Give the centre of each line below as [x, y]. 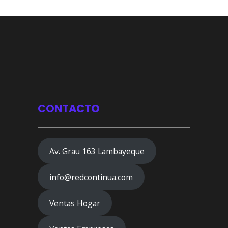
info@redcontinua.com [91, 177]
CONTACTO [69, 109]
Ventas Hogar [75, 203]
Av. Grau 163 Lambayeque [97, 151]
